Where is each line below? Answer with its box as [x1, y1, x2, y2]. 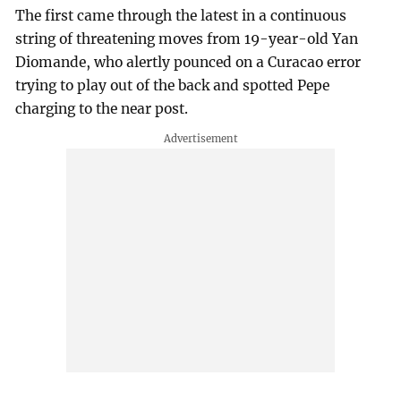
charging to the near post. [15, 99, 189, 117]
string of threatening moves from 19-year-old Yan [15, 30, 359, 47]
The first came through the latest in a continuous [15, 6, 347, 24]
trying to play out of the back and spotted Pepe [15, 76, 330, 94]
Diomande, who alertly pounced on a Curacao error [15, 53, 362, 71]
